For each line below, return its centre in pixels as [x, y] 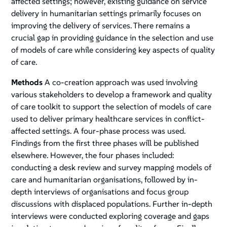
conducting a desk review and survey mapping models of [111, 167]
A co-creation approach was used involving [120, 82]
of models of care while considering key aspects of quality [113, 50]
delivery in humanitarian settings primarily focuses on [106, 13]
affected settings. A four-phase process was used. [99, 131]
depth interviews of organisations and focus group [100, 192]
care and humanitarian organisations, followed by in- [105, 180]
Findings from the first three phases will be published [105, 143]
